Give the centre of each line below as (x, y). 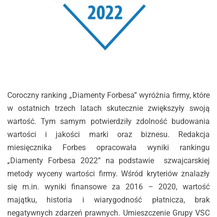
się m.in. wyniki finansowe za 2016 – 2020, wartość (108, 187)
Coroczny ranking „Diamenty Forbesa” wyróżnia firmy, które (108, 95)
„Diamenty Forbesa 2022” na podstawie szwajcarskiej (108, 161)
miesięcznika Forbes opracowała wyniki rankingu (108, 148)
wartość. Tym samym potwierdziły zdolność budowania (108, 122)
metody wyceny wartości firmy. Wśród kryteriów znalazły (108, 174)
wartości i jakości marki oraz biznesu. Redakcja (108, 135)
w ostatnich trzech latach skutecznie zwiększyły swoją (108, 108)
